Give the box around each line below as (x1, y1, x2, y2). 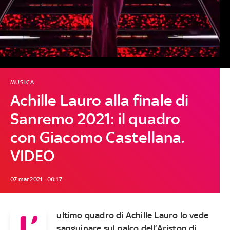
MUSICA (10, 78, 34, 86)
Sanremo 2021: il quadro (10, 109, 181, 128)
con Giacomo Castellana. (10, 128, 185, 146)
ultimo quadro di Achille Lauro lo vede (56, 209, 208, 220)
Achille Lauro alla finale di (10, 91, 189, 109)
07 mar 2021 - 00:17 (10, 175, 62, 183)
